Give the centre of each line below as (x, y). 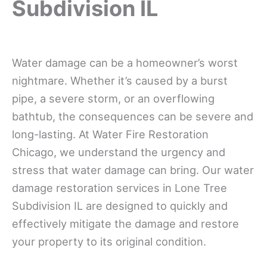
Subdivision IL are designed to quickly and (120, 205)
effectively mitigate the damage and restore (125, 223)
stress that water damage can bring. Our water (133, 170)
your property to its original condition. (109, 241)
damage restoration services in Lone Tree (119, 187)
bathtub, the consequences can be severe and (133, 116)
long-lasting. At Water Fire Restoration (110, 134)
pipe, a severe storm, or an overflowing (113, 98)
